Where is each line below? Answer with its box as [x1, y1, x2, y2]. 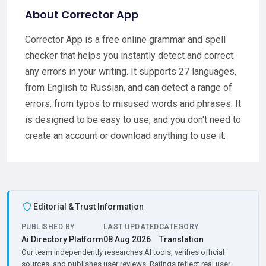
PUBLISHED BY [21, 223, 75, 232]
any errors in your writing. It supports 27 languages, [25, 66, 236, 78]
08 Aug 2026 [103, 235, 151, 245]
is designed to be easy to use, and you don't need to [25, 114, 241, 126]
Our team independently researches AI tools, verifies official [21, 248, 224, 257]
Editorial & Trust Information [33, 202, 144, 212]
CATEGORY [159, 223, 199, 232]
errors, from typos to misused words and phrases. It [25, 98, 241, 110]
